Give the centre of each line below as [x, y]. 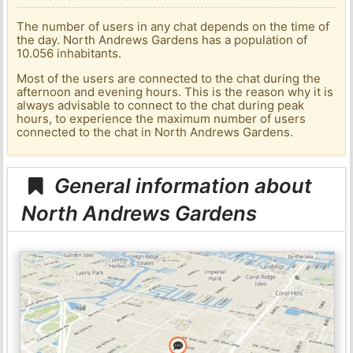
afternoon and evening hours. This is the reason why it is [175, 92]
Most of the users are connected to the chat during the [169, 79]
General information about [181, 185]
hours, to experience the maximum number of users [162, 119]
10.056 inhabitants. [69, 54]
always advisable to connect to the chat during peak [161, 106]
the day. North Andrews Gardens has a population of [162, 40]
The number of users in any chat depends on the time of [173, 27]
